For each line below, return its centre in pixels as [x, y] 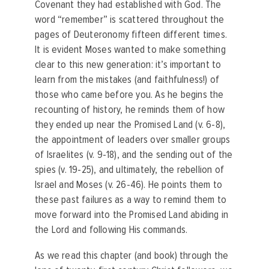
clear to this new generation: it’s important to [128, 65]
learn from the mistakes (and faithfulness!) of [127, 80]
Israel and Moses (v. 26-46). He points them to [129, 185]
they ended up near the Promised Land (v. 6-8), [130, 125]
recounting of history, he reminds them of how [130, 110]
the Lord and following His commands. [111, 230]
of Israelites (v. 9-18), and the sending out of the [134, 155]
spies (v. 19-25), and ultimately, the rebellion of [130, 170]
